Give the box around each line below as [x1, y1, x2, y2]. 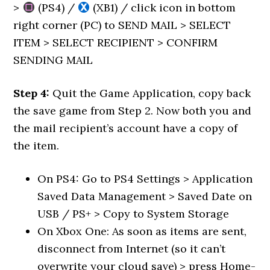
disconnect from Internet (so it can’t [37, 242, 226, 256]
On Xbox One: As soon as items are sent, [37, 224, 247, 238]
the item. [13, 139, 60, 152]
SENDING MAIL [13, 53, 93, 67]
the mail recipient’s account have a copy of [13, 121, 238, 135]
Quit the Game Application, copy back [49, 86, 251, 100]
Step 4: [13, 86, 50, 100]
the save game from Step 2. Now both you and [13, 104, 252, 118]
